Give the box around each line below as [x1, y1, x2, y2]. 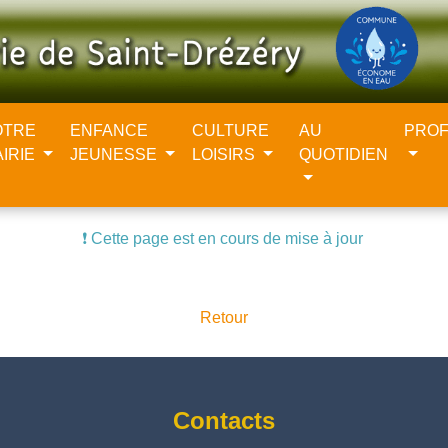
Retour [199, 309, 248, 327]
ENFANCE [69, 122, 148, 140]
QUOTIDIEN [299, 146, 389, 164]
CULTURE [192, 122, 270, 140]
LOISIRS [192, 146, 260, 164]
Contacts [173, 407, 275, 435]
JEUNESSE [69, 146, 161, 164]
